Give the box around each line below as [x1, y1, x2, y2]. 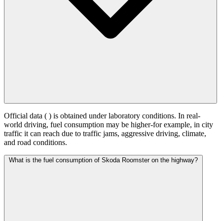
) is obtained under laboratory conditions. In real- [49, 111, 200, 120]
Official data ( [4, 111, 49, 120]
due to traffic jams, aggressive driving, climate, [62, 129, 206, 138]
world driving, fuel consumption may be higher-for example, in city [4, 120, 213, 129]
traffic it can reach [4, 129, 62, 138]
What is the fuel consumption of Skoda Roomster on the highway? [9, 156, 198, 164]
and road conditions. [4, 138, 67, 147]
